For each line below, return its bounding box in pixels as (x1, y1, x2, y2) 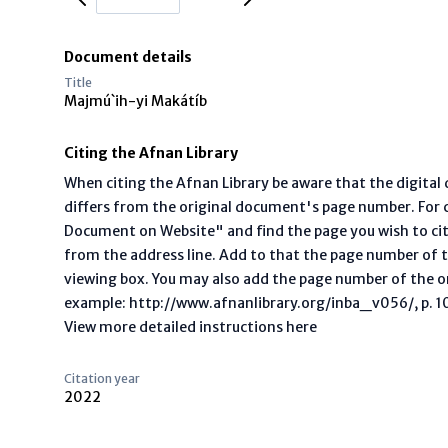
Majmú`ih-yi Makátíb (64, 92, 207, 110)
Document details (64, 48, 192, 66)
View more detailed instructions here (64, 318, 317, 336)
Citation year (64, 371, 140, 386)
